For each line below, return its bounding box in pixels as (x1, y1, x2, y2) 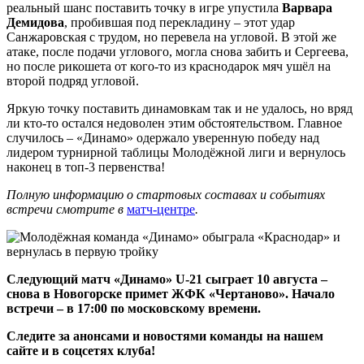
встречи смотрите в (6, 201, 127, 216)
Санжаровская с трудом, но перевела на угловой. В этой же (6, 29, 336, 44)
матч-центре (127, 201, 195, 216)
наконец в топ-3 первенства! (6, 159, 165, 174)
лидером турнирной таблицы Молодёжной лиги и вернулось (6, 145, 345, 159)
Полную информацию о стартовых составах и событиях (6, 187, 325, 201)
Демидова (6, 15, 64, 29)
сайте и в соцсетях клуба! (6, 343, 155, 357)
